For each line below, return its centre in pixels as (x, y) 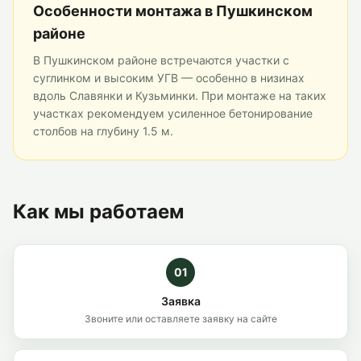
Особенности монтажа (119, 11)
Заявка (180, 301)
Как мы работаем (98, 212)
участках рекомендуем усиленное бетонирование (173, 113)
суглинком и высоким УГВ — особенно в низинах (169, 78)
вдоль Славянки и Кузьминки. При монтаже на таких (180, 95)
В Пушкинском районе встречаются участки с (161, 60)
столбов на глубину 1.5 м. (103, 131)
